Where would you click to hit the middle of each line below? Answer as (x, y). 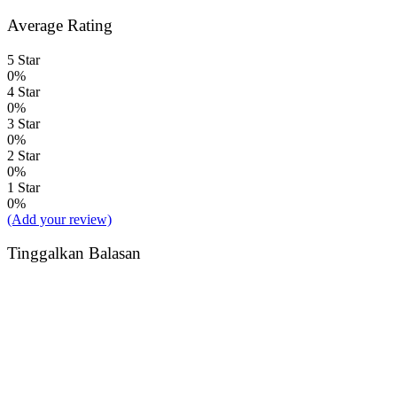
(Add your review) (59, 219)
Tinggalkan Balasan (74, 253)
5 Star (23, 59)
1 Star (23, 187)
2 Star (23, 155)
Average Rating (60, 25)
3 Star (23, 123)
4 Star (23, 91)
